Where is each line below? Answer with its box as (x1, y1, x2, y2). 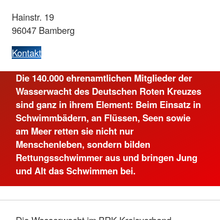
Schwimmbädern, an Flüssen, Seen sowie (16, 110, 191, 124)
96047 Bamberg (12, 24, 75, 37)
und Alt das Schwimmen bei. (16, 164, 136, 177)
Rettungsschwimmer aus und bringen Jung (16, 150, 197, 164)
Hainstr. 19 (12, 10, 54, 24)
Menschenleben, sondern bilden (16, 137, 150, 151)
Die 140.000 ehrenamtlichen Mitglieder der (16, 71, 192, 84)
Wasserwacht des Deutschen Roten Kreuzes (16, 84, 201, 98)
